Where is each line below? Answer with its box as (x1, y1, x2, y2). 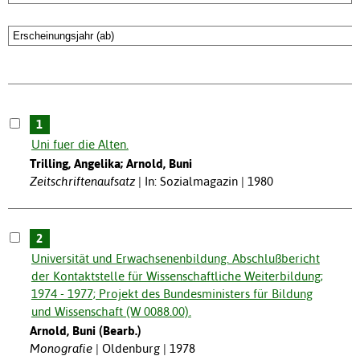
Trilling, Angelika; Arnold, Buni (29, 157, 192, 171)
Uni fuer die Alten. (31, 137, 129, 152)
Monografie (29, 342, 92, 356)
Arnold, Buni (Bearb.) (29, 324, 141, 338)
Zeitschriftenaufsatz (29, 174, 135, 189)
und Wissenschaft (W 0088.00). (31, 305, 191, 319)
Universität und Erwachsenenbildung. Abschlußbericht (31, 252, 320, 266)
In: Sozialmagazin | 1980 (144, 174, 273, 189)
